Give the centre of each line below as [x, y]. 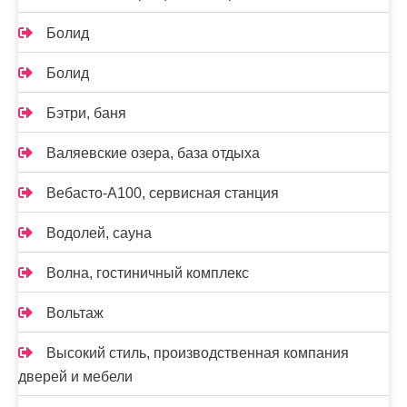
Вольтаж [75, 313]
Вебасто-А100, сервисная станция [163, 193]
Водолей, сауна [99, 233]
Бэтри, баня [86, 113]
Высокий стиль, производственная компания [198, 353]
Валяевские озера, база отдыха [153, 153]
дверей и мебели [75, 377]
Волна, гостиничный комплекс [148, 273]
